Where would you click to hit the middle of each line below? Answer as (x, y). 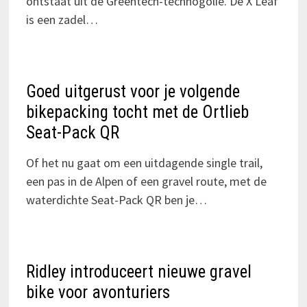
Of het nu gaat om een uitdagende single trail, (144, 163)
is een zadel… (62, 20)
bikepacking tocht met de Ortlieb (137, 112)
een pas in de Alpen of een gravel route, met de (146, 182)
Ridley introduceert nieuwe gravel (138, 272)
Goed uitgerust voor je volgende (133, 92)
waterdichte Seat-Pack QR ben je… (116, 200)
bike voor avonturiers (98, 293)
